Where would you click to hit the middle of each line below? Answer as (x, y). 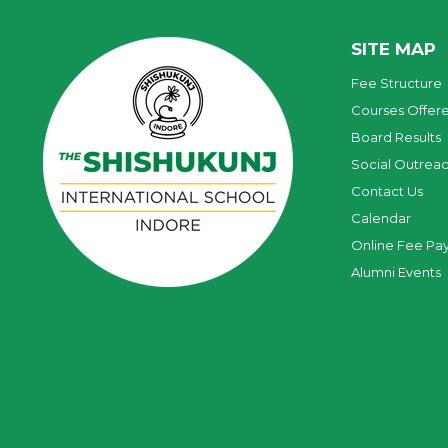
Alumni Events (396, 272)
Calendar (381, 218)
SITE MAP (393, 49)
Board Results (396, 137)
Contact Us (387, 191)
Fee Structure (396, 83)
